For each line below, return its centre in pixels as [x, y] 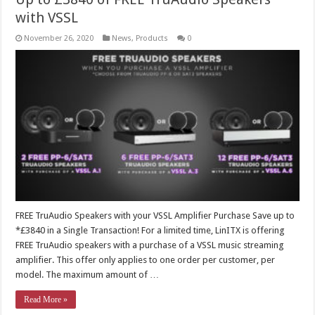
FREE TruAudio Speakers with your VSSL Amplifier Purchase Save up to [155, 215]
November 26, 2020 [59, 39]
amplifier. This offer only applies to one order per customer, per [146, 259]
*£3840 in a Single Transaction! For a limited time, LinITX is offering [150, 230]
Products [152, 39]
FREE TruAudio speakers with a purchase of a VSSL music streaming [150, 245]
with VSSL [47, 18]
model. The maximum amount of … [88, 274]
